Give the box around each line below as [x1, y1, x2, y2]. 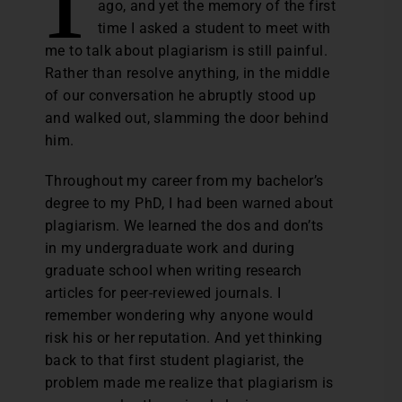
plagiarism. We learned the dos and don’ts [45, 217, 324, 235]
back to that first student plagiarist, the [45, 352, 304, 370]
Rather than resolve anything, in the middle [45, 65, 330, 83]
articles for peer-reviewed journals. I [45, 284, 282, 302]
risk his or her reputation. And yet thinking [45, 329, 323, 347]
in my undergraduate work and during [45, 240, 294, 258]
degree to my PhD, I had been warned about [45, 195, 334, 213]
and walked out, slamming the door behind [45, 109, 328, 127]
